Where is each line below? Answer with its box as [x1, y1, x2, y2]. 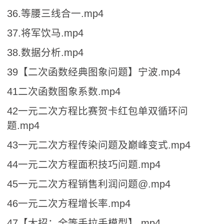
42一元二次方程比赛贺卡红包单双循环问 [7, 105, 188, 116]
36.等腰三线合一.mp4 [7, 7, 103, 19]
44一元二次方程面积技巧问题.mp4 [7, 158, 160, 170]
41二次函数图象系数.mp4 [7, 85, 120, 97]
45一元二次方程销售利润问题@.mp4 [7, 178, 170, 189]
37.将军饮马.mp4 [7, 27, 83, 38]
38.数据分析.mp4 [7, 46, 83, 58]
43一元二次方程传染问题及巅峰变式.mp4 [7, 139, 190, 150]
